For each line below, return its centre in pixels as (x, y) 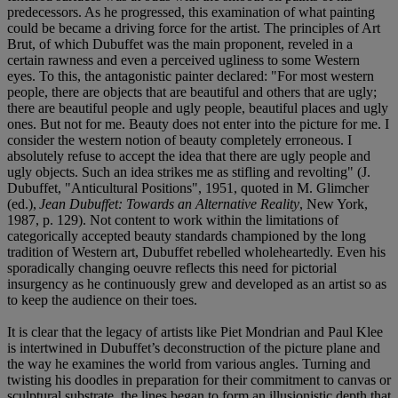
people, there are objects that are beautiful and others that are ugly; (192, 92)
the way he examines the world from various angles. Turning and (189, 363)
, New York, (334, 203)
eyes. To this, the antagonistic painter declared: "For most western (191, 76)
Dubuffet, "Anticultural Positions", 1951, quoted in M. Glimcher (188, 187)
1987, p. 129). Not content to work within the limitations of (173, 219)
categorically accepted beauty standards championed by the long (187, 235)
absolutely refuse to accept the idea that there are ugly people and (189, 155)
